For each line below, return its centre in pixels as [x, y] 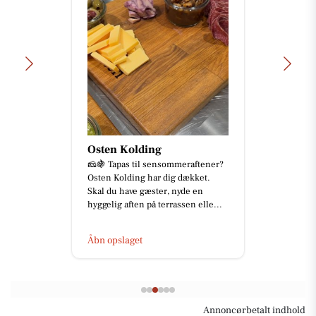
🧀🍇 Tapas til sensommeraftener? [156, 164]
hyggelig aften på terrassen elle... [155, 204]
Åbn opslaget [115, 240]
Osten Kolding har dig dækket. [149, 177]
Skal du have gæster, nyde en [145, 191]
